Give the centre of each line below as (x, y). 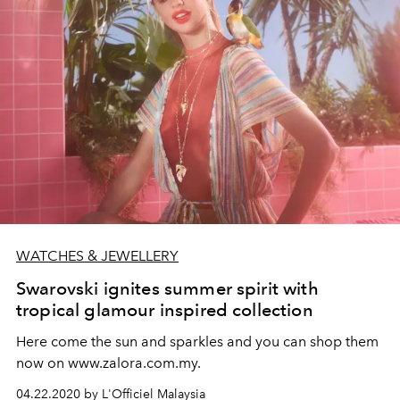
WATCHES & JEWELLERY (97, 255)
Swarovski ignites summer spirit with (167, 288)
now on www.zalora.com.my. (108, 362)
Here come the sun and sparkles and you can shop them (197, 341)
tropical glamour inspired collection (165, 309)
